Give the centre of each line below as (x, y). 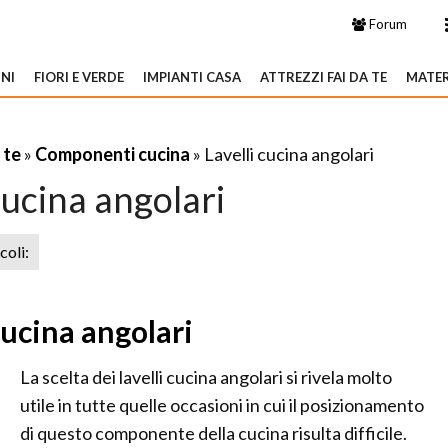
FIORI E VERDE (79, 77)
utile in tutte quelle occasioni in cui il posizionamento (222, 405)
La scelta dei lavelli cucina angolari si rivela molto (206, 377)
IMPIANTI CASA (192, 77)
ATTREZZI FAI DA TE (323, 77)
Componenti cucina (112, 154)
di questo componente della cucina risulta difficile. (213, 433)
